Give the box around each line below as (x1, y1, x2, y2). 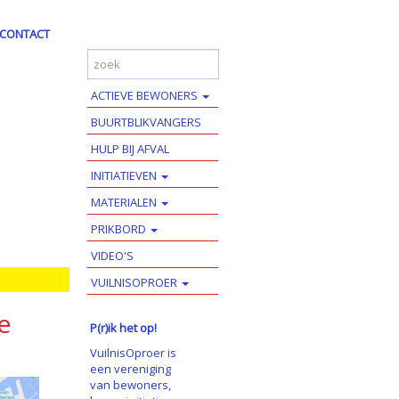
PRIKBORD (90, 221, 149, 237)
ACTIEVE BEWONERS (90, 87, 200, 103)
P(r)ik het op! (89, 320, 157, 336)
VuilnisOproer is (89, 345, 176, 361)
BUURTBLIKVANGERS (90, 114, 201, 130)
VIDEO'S (90, 248, 134, 264)
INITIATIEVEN (90, 167, 159, 183)
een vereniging (89, 361, 171, 377)
